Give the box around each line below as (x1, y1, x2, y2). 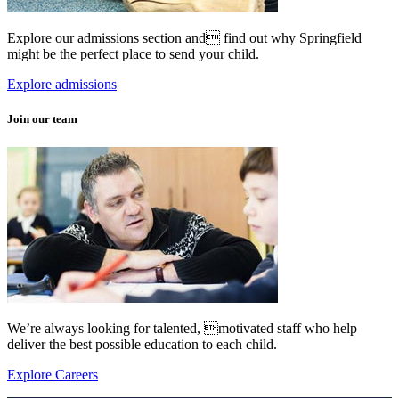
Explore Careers (7, 366, 98, 382)
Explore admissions (7, 77, 117, 93)
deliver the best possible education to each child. (7, 336, 277, 352)
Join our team (7, 112, 77, 126)
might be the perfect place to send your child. (7, 46, 259, 62)
